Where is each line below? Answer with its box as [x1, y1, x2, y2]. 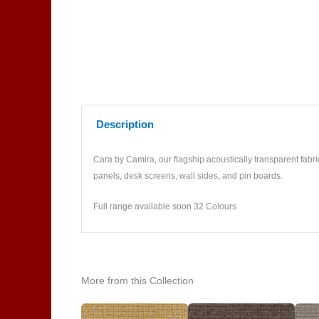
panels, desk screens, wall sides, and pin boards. [93, 171, 283, 182]
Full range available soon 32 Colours [93, 201, 236, 211]
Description [96, 117, 155, 130]
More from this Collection [81, 274, 194, 286]
